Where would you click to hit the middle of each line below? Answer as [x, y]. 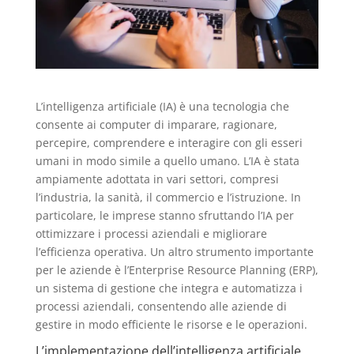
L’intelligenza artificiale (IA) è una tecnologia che [162, 106]
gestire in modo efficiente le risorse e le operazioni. [171, 324]
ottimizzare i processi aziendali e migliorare [151, 233]
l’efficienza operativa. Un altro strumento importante [174, 251]
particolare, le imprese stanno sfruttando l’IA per [164, 215]
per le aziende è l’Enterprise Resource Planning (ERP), [177, 269]
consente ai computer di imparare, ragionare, [156, 124]
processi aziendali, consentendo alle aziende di [161, 306]
